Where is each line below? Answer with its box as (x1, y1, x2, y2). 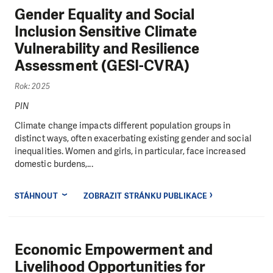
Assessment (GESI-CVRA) (15, 56, 190, 76)
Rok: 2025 (15, 80, 50, 91)
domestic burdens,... (15, 157, 93, 170)
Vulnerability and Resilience (15, 39, 200, 59)
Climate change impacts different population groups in (15, 119, 231, 132)
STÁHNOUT (15, 190, 58, 201)
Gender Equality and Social (15, 5, 195, 25)
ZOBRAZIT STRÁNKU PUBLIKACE (83, 190, 207, 201)
